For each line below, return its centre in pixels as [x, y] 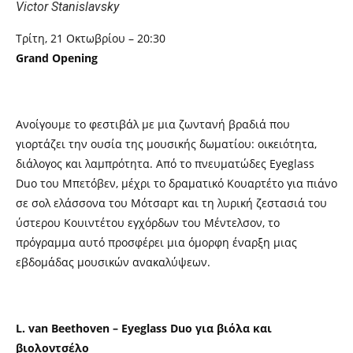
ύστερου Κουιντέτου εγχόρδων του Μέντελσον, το [148, 223]
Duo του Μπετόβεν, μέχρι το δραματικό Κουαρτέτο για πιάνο [176, 183]
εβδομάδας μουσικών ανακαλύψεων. [113, 262]
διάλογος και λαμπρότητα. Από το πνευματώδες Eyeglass [165, 163]
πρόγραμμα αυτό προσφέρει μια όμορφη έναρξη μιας [156, 242]
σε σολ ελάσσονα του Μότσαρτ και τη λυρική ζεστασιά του [171, 203]
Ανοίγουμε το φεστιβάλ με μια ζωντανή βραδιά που [153, 124]
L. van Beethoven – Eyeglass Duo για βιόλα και [144, 328]
